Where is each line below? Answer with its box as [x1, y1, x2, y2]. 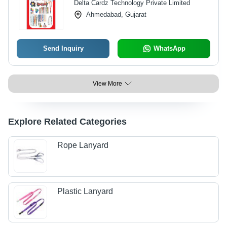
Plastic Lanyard [57, 186, 113, 196]
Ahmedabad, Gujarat [86, 11, 146, 18]
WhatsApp [153, 45, 185, 52]
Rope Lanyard [57, 141, 109, 150]
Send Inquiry [43, 45, 84, 52]
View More [93, 80, 122, 87]
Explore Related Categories [8, 117, 127, 127]
